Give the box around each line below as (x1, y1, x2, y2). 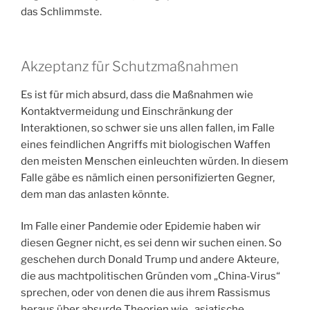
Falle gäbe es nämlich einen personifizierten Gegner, (21, 171, 275, 184)
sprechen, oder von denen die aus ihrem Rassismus (21, 286, 271, 300)
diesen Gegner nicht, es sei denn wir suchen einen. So (21, 237, 282, 250)
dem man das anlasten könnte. (21, 188, 169, 201)
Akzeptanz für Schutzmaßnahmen (21, 57, 239, 75)
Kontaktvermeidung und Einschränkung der (21, 104, 233, 118)
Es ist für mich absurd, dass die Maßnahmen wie (21, 88, 253, 101)
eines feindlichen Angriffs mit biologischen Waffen (21, 138, 271, 151)
